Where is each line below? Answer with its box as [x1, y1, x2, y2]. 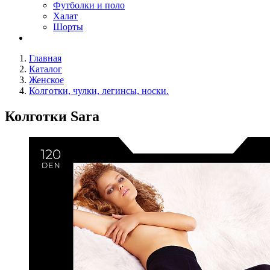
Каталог [29, 64, 62, 74]
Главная [29, 53, 61, 63]
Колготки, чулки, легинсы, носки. [29, 86, 169, 96]
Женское [29, 75, 64, 85]
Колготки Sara [5, 108, 99, 124]
